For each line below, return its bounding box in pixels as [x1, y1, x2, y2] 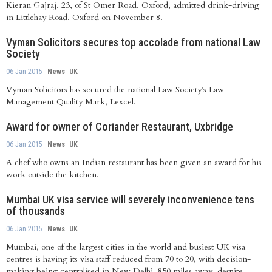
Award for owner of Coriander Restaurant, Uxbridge [6, 120, 233, 134]
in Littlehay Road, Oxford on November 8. [6, 12, 163, 24]
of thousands [6, 205, 65, 218]
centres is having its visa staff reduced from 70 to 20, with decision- [6, 253, 251, 265]
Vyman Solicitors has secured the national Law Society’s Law [6, 84, 224, 96]
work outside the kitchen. [6, 169, 99, 181]
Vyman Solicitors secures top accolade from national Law [6, 36, 260, 49]
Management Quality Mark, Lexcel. [6, 96, 136, 108]
